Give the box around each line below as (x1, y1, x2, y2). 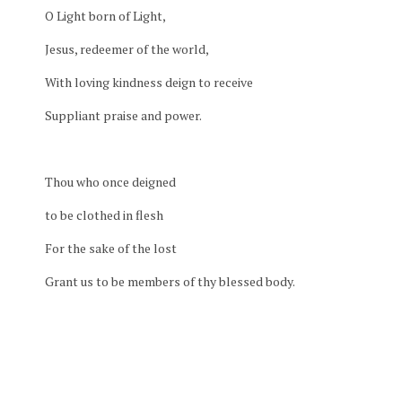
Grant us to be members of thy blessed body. (45, 273, 295, 290)
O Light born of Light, (45, 7, 166, 24)
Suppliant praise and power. (45, 107, 202, 124)
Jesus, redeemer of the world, (45, 40, 209, 57)
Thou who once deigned (45, 173, 176, 190)
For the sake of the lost (45, 240, 177, 257)
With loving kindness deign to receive (45, 74, 253, 91)
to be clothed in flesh (45, 206, 163, 223)
